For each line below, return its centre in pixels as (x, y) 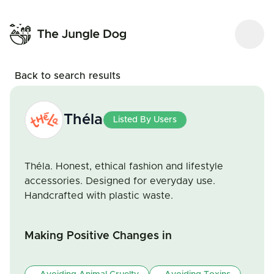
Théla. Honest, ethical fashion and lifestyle (124, 166)
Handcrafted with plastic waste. (99, 196)
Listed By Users (145, 120)
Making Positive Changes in (98, 236)
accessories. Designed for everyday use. (120, 181)
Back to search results (68, 76)
